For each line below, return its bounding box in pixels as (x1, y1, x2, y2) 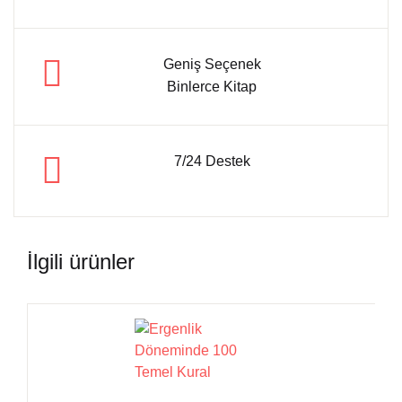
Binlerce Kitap (167, 79, 257, 94)
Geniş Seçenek (162, 57, 261, 72)
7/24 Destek (173, 153, 250, 169)
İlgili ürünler (27, 249, 135, 274)
